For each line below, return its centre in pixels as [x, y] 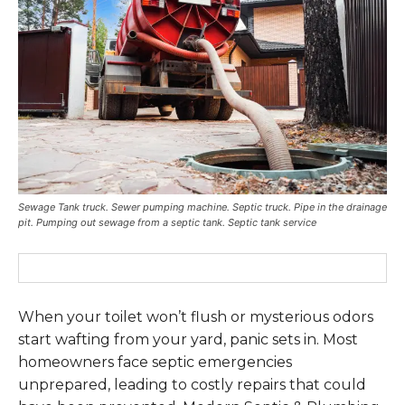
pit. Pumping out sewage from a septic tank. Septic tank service [167, 223]
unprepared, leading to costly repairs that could [192, 385]
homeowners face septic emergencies [155, 363]
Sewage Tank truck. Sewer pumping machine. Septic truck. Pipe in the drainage [202, 207]
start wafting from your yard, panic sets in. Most [188, 340]
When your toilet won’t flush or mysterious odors [196, 317]
